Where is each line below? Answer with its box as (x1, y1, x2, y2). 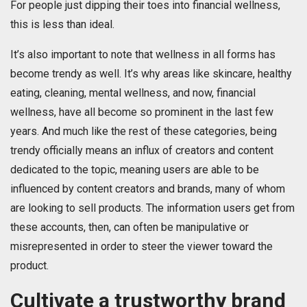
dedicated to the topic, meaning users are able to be (10, 163, 259, 177)
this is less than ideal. (10, 18, 114, 32)
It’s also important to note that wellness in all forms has (10, 48, 275, 62)
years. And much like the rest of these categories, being (10, 125, 277, 138)
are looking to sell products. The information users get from (10, 201, 295, 215)
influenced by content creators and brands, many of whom (10, 182, 285, 196)
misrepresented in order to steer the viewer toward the (10, 240, 273, 254)
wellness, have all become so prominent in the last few (10, 106, 273, 119)
